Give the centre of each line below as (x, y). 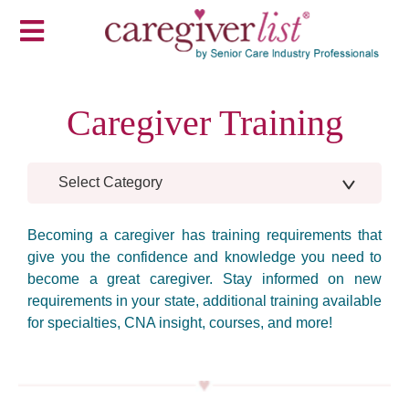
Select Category (110, 183)
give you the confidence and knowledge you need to (204, 257)
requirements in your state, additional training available (204, 300)
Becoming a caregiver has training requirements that (204, 235)
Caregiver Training (204, 122)
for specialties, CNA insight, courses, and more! (180, 322)
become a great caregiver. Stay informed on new (204, 278)
